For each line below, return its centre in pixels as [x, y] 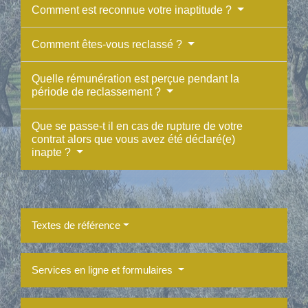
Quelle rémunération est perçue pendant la [135, 78]
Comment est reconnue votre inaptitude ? [133, 10]
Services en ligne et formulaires [103, 269]
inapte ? [53, 152]
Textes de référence [76, 225]
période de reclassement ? [98, 91]
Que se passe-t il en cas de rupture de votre [137, 126]
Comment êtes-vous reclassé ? [108, 44]
